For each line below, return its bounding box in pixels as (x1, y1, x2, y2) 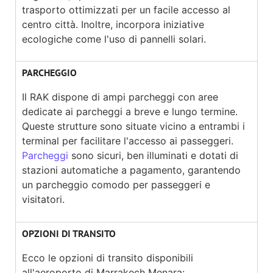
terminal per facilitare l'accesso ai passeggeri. (22, 135, 233, 147)
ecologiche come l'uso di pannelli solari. (22, 33, 206, 46)
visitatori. (22, 193, 65, 206)
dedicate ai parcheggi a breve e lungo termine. (22, 105, 238, 118)
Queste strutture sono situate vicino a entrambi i (22, 120, 245, 133)
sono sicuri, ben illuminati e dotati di (68, 149, 238, 162)
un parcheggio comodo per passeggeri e (22, 179, 210, 191)
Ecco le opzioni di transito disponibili (22, 251, 193, 264)
